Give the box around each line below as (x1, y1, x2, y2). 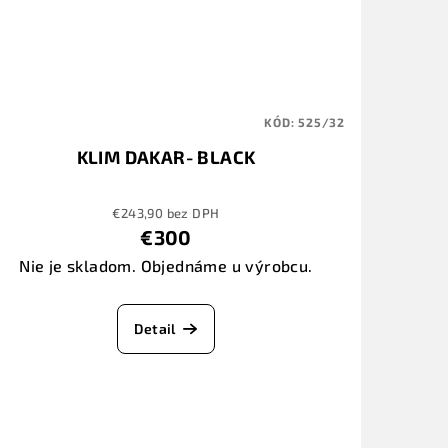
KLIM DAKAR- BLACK (76, 146, 256, 169)
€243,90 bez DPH (112, 205, 220, 222)
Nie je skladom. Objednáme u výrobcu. (19, 256, 313, 276)
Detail (134, 320, 176, 338)
